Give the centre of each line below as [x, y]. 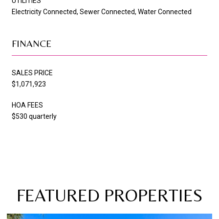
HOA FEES [27, 105]
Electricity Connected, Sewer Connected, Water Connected [102, 11]
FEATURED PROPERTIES [109, 195]
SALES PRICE [32, 73]
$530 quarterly [34, 116]
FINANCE [32, 43]
